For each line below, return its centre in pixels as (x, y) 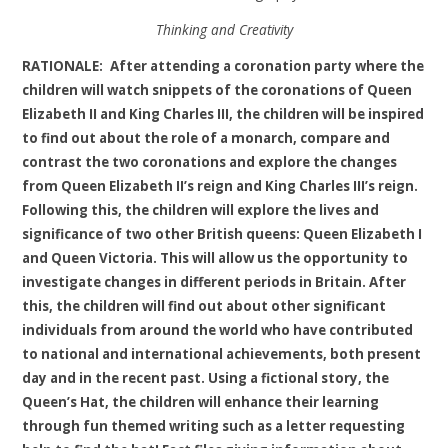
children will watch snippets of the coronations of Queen (217, 90)
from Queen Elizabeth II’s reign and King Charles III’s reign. (220, 186)
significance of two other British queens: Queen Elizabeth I (222, 234)
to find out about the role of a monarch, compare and (206, 138)
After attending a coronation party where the (266, 66)
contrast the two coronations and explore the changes (210, 162)
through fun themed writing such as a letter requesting (214, 426)
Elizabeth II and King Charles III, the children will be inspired (223, 114)
